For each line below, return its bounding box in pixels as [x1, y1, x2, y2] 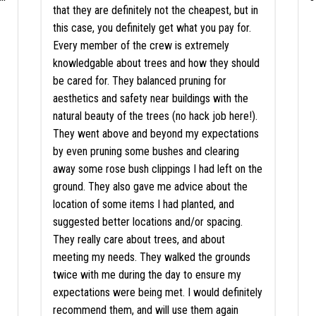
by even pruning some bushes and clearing [52, 145, 239, 159]
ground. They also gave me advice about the [52, 180, 248, 194]
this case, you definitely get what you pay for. [52, 21, 251, 35]
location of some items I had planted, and [52, 197, 234, 212]
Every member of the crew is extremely [52, 39, 229, 53]
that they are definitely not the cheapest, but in [52, 4, 258, 18]
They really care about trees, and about [52, 233, 225, 247]
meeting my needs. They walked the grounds [52, 250, 250, 265]
